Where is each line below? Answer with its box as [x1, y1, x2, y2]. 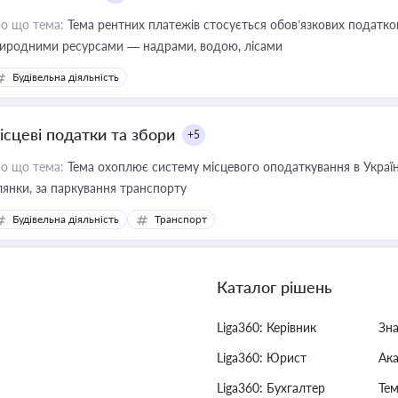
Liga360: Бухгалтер [217, 380, 325, 395]
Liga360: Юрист [217, 350, 306, 365]
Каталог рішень [217, 277, 332, 297]
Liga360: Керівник [217, 320, 316, 335]
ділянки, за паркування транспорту [120, 180, 187, 195]
